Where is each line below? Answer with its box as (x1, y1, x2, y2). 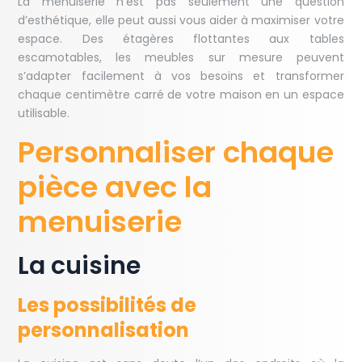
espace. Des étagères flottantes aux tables (18, 31, 344, 48)
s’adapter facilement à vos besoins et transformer (18, 68, 344, 85)
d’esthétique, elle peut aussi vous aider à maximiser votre (18, 12, 344, 29)
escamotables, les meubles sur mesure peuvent (18, 49, 344, 66)
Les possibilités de (18, 292, 197, 319)
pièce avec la (18, 166, 213, 208)
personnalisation (18, 317, 190, 344)
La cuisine (18, 249, 141, 284)
